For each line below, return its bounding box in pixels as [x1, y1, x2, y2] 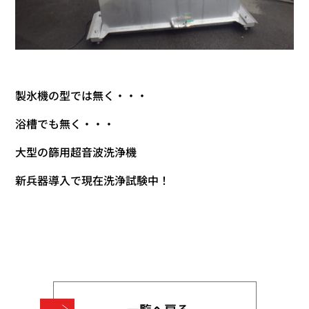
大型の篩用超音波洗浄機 [15, 143, 137, 161]
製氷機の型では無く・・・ [15, 87, 148, 104]
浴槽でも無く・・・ [15, 115, 115, 132]
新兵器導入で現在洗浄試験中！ [15, 172, 170, 189]
